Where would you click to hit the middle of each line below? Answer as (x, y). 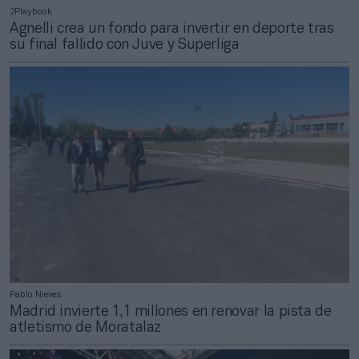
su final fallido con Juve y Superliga (125, 46)
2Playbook (31, 12)
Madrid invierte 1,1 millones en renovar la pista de (171, 313)
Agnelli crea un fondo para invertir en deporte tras (172, 30)
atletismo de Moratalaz (86, 329)
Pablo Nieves (35, 295)
